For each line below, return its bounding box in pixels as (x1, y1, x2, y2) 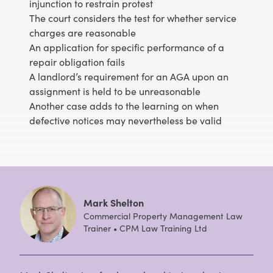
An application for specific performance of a (29, 40, 224, 54)
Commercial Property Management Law (83, 209, 243, 222)
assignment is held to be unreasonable (29, 84, 200, 97)
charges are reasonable (29, 26, 136, 39)
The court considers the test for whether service (29, 11, 236, 24)
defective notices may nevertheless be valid (29, 113, 222, 127)
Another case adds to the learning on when (29, 99, 219, 112)
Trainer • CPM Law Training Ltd (83, 221, 207, 234)
